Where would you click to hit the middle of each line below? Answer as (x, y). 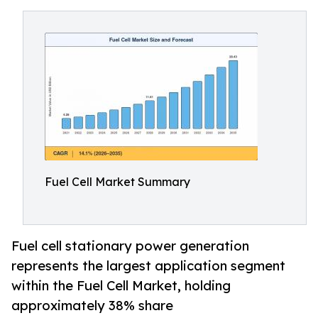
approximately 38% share (92, 306)
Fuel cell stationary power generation (130, 246)
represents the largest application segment (148, 266)
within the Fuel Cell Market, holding (121, 286)
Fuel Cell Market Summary (117, 182)
